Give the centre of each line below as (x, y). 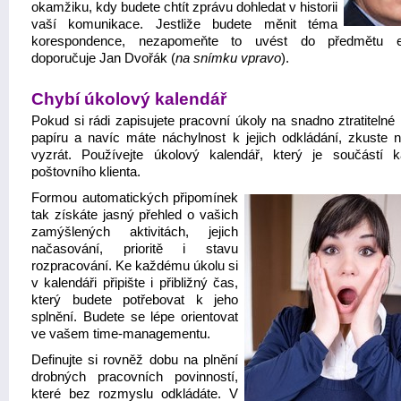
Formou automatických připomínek (135, 198)
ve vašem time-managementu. (121, 334)
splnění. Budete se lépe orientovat (135, 317)
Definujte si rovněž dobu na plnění (135, 360)
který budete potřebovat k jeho (135, 300)
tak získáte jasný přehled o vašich (135, 215)
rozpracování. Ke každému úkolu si (135, 266)
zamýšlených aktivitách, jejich (135, 232)
